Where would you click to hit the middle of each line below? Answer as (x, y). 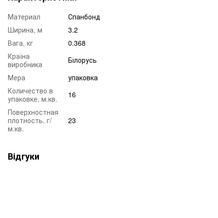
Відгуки (24, 156)
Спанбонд (84, 16)
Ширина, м (25, 29)
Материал (24, 16)
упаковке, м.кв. (33, 99)
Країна (19, 56)
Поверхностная (33, 112)
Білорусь (82, 60)
